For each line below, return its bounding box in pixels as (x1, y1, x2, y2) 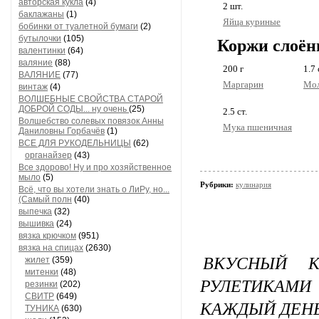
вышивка (19, 219, 54, 229)
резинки (25, 279, 58, 289)
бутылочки (19, 33, 61, 43)
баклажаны (19, 9, 64, 19)
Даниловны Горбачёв (19, 126, 105, 136)
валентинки (19, 46, 66, 56)
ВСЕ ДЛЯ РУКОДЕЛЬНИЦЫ (19, 138, 131, 148)
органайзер (25, 150, 72, 160)
